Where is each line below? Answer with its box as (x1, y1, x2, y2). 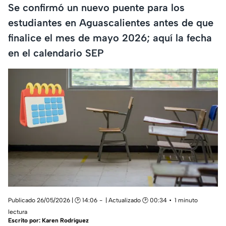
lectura (8, 208, 27, 216)
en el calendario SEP (8, 46, 104, 59)
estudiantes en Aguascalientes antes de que (8, 16, 213, 29)
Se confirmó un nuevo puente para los (8, 1, 185, 14)
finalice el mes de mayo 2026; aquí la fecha (8, 31, 212, 44)
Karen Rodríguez (42, 217, 89, 224)
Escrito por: (8, 217, 42, 224)
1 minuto (175, 197, 198, 204)
